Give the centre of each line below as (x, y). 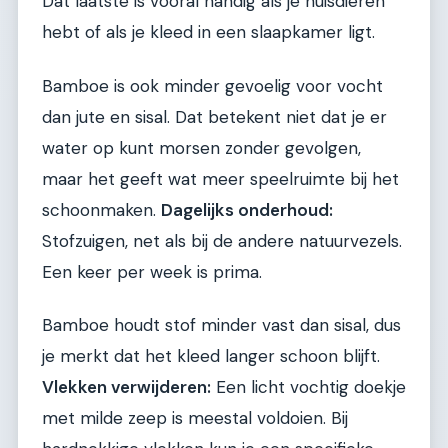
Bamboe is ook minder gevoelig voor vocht (212, 85)
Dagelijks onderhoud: (247, 209)
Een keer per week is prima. (152, 271)
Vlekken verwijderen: (126, 386)
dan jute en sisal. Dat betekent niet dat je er (214, 116)
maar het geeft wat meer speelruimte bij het (220, 178)
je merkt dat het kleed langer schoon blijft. (211, 355)
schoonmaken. (101, 209)
